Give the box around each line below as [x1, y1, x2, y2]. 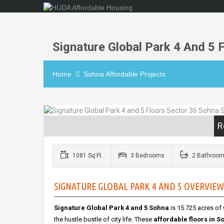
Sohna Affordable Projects [83, 70, 165, 78]
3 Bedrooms [129, 152, 164, 159]
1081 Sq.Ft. [71, 152, 103, 159]
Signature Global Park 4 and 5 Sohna [54, 204, 169, 212]
